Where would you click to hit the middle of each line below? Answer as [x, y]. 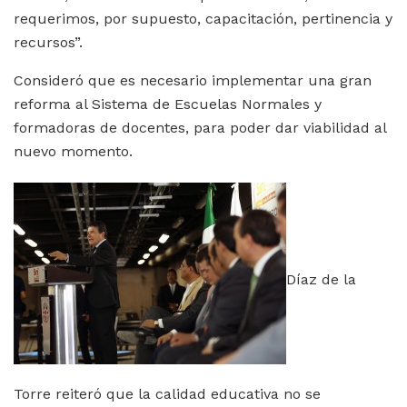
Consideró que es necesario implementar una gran [193, 81]
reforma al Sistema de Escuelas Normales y [168, 104]
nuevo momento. [73, 152]
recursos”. [48, 43]
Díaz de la [321, 279]
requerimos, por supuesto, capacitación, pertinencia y [203, 19]
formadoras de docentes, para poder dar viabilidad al [200, 128]
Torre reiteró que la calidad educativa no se [167, 394]
